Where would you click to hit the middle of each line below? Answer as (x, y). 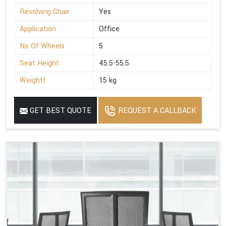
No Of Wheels (42, 46)
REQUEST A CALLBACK (156, 110)
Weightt (33, 80)
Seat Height (39, 63)
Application (38, 29)
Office (109, 29)
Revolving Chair (45, 12)
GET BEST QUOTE (60, 110)
